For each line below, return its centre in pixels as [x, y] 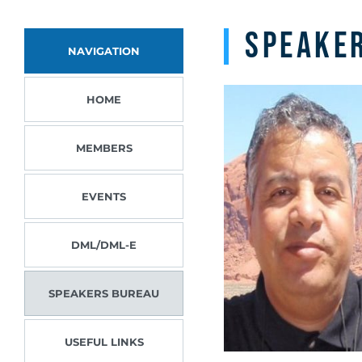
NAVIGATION [104, 51]
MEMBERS [104, 148]
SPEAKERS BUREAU [104, 293]
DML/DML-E [104, 245]
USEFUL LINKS [104, 342]
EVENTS [104, 196]
